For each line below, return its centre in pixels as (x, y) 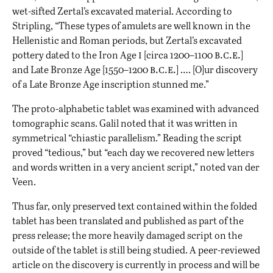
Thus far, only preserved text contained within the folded (135, 206)
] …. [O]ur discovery (217, 69)
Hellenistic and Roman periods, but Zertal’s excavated (127, 40)
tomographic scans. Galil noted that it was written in (125, 123)
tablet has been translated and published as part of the (128, 221)
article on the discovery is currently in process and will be (136, 264)
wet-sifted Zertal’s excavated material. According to (122, 11)
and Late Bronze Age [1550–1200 (81, 69)
